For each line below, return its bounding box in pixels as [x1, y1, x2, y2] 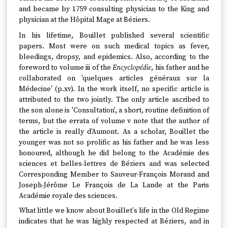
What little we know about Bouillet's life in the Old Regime [19, 206, 209, 215]
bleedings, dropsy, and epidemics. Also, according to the [19, 52, 209, 62]
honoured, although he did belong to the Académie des [19, 149, 209, 158]
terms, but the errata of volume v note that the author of [19, 117, 209, 126]
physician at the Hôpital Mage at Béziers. [19, 15, 150, 24]
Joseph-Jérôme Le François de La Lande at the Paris [19, 181, 209, 190]
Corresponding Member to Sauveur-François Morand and [19, 170, 209, 179]
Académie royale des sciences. [19, 191, 118, 201]
